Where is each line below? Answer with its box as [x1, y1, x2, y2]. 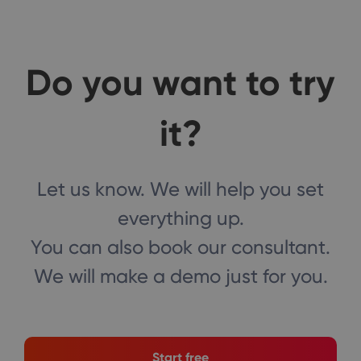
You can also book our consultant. [31, 235, 330, 259]
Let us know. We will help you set [37, 177, 324, 201]
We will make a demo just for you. [33, 264, 328, 288]
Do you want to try [26, 60, 335, 105]
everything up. [117, 206, 244, 230]
